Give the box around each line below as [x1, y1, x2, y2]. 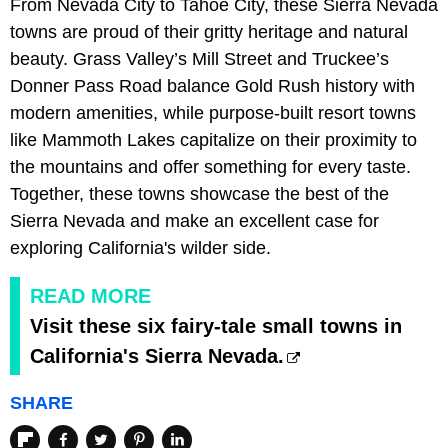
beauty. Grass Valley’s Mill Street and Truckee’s [10, 49, 389, 70]
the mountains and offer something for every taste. [10, 157, 411, 178]
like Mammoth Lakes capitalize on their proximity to [10, 130, 417, 151]
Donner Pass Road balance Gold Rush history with [10, 76, 415, 97]
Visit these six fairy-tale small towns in [30, 315, 402, 338]
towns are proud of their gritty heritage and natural [10, 22, 408, 43]
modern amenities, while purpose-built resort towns [10, 103, 416, 124]
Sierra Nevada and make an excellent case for [10, 211, 379, 232]
